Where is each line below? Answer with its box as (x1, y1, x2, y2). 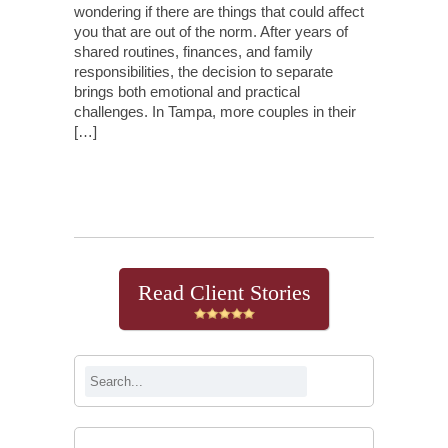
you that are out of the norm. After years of (74, 22, 348, 40)
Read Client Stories (137, 279, 311, 305)
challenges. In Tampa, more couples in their (74, 102, 356, 120)
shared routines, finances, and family (74, 42, 313, 60)
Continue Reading (94, 176, 226, 196)
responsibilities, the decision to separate (74, 62, 333, 80)
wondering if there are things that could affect (74, 2, 364, 20)
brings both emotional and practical (74, 82, 300, 100)
